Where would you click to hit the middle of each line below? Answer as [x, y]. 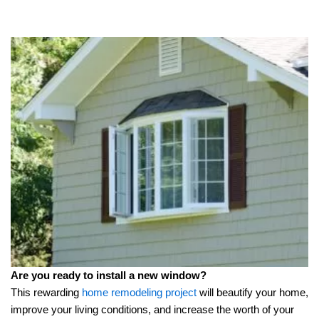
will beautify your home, [252, 293]
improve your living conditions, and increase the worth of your [152, 310]
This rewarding [46, 293]
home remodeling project [139, 293]
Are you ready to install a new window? [109, 276]
